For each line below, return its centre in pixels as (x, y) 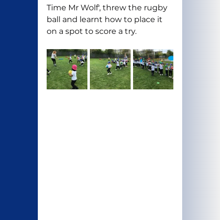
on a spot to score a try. (91, 31)
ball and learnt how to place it (105, 20)
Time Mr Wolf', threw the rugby (108, 8)
